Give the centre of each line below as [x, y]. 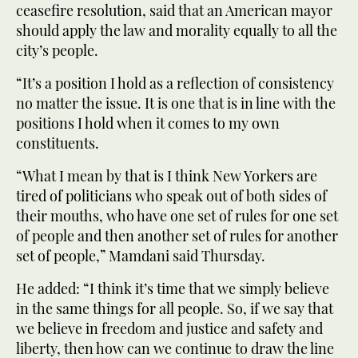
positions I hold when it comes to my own [148, 123]
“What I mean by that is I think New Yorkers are [167, 175]
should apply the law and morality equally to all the [177, 30]
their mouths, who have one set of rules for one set [177, 215]
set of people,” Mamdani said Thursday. [141, 255]
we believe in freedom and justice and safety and [169, 328]
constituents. [58, 143]
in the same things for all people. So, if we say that [175, 308]
